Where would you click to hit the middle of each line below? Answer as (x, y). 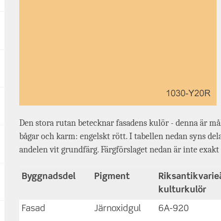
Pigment (112, 176)
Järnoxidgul (118, 208)
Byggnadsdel (49, 176)
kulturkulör (183, 190)
